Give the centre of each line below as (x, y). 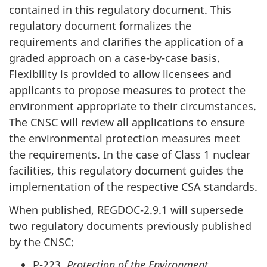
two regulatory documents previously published (130, 226)
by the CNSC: (41, 242)
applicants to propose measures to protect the (127, 90)
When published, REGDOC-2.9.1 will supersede (126, 209)
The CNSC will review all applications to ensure (127, 122)
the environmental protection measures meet (125, 139)
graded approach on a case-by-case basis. (114, 58)
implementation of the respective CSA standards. (133, 187)
